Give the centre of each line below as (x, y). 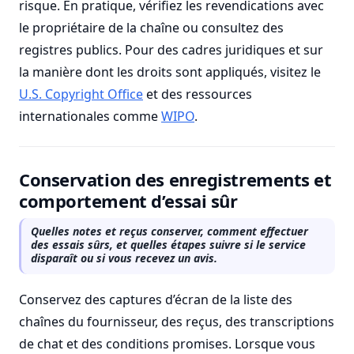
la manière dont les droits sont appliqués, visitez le (170, 72)
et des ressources (198, 94)
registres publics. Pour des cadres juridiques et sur (171, 50)
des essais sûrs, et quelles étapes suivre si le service (168, 245)
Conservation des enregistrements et (175, 179)
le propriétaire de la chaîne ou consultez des (151, 28)
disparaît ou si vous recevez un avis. (124, 258)
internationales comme (90, 116)
